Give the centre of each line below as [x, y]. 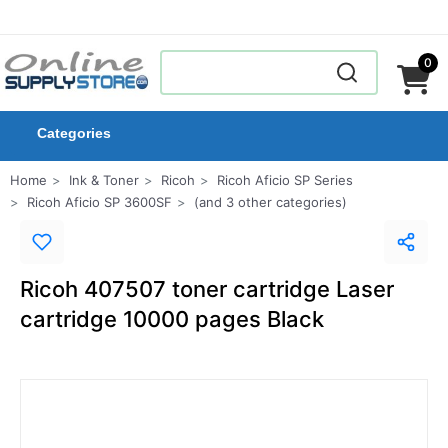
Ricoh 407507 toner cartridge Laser [207, 289]
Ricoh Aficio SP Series [285, 180]
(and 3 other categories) [270, 202]
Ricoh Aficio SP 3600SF [99, 202]
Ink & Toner [104, 180]
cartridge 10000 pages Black [172, 319]
